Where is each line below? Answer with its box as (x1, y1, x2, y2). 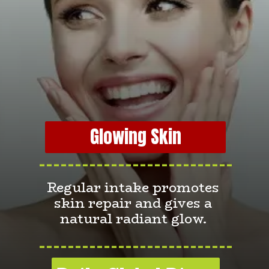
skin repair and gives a (54, 192, 213, 213)
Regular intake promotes (47, 177, 220, 198)
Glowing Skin (89, 123, 181, 151)
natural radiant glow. (59, 208, 207, 229)
